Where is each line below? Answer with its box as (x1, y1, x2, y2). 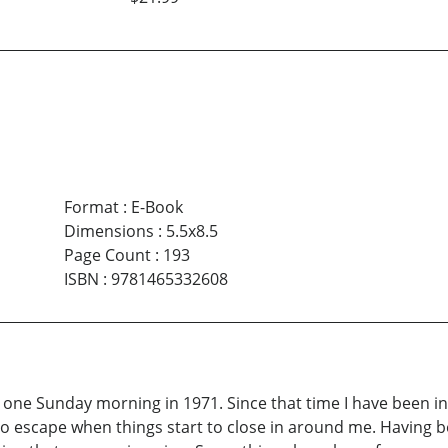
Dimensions (63, 220, 154, 243)
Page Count (63, 244, 151, 267)
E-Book (130, 196, 183, 219)
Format (63, 196, 119, 219)
